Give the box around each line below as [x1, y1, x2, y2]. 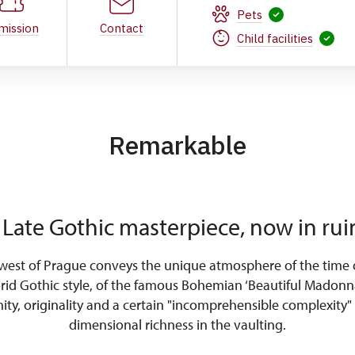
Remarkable [109, 128, 246, 162]
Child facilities [237, 30, 313, 46]
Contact [100, 21, 144, 36]
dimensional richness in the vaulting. [69, 315, 286, 334]
